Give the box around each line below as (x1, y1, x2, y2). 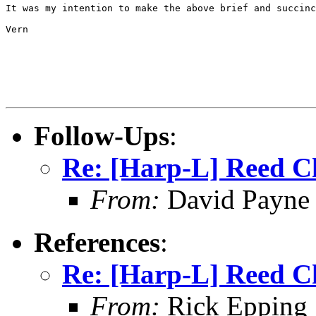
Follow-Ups (34, 120, 169, 151)
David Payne (160, 183, 310, 214)
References (34, 226, 160, 257)
